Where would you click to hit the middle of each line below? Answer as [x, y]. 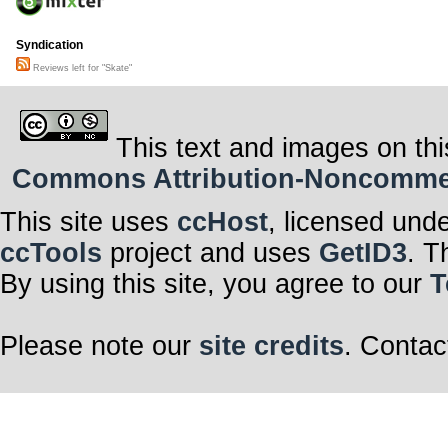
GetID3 [363, 252]
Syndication [49, 45]
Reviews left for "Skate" [81, 68]
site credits [271, 345]
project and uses [210, 252]
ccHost [222, 221]
